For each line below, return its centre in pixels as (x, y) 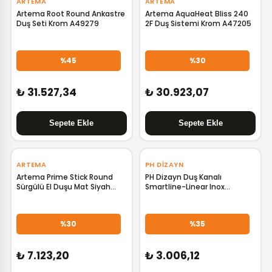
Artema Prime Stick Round (64, 177)
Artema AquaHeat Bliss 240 (196, 14)
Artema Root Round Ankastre (70, 14)
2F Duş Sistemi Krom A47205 (198, 23)
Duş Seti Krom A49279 (57, 23)
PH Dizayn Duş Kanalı (183, 177)
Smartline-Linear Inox (185, 187)
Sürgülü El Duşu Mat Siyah (63, 187)
